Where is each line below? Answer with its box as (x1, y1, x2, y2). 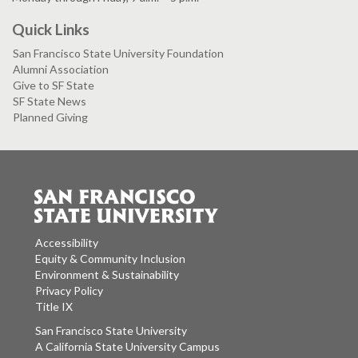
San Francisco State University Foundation (13, 46, 224, 60)
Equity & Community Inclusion (35, 252, 185, 266)
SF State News (13, 93, 86, 108)
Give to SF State (13, 78, 94, 92)
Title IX (35, 300, 73, 314)
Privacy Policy (35, 284, 103, 298)
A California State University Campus (46, 340, 220, 354)
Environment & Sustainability (35, 268, 179, 282)
